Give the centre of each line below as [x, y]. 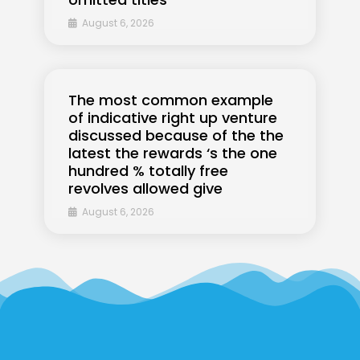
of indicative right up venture [173, 118]
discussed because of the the [176, 136]
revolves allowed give [145, 189]
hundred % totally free [148, 171]
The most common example [171, 100]
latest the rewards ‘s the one [173, 153]
